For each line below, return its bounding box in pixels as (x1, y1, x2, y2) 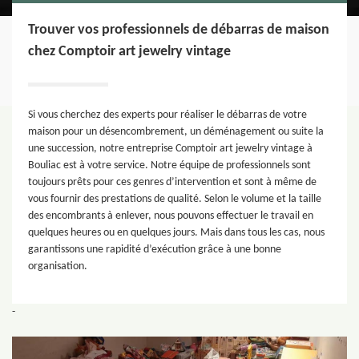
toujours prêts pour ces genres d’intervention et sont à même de (28, 175, 317, 188)
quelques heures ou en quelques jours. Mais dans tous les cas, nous (28, 226, 325, 239)
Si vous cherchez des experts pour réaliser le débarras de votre (28, 108, 307, 121)
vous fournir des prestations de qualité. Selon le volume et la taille (28, 192, 321, 205)
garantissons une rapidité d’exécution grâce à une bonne (28, 243, 281, 256)
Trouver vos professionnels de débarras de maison (28, 22, 329, 38)
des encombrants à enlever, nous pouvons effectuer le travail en (28, 209, 313, 222)
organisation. (28, 260, 87, 272)
